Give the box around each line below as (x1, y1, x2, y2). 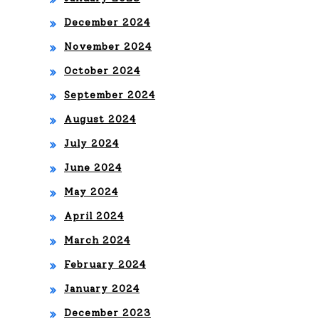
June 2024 (64, 161, 122, 174)
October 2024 (64, 64, 140, 77)
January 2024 (64, 282, 140, 295)
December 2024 (64, 16, 150, 28)
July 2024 (64, 137, 119, 150)
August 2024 (64, 113, 136, 125)
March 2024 (64, 234, 130, 246)
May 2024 (64, 185, 118, 198)
